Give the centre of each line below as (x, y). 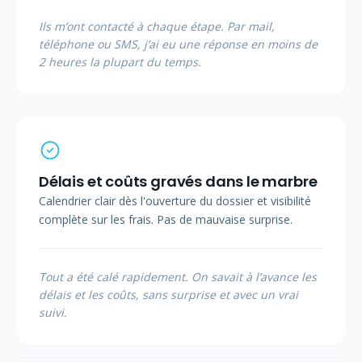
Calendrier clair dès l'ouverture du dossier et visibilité (175, 201)
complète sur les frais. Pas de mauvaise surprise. (166, 220)
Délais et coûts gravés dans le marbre (178, 182)
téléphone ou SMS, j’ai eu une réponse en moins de (178, 44)
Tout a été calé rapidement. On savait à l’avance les (178, 277)
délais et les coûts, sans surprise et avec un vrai (168, 295)
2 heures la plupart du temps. (120, 62)
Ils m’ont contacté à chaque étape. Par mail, (157, 27)
